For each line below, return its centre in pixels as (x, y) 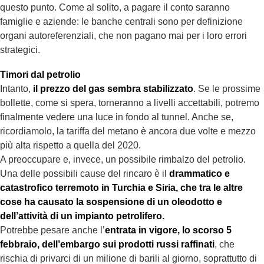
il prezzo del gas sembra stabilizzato (113, 89)
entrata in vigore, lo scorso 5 (168, 230)
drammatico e (199, 174)
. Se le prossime (227, 89)
